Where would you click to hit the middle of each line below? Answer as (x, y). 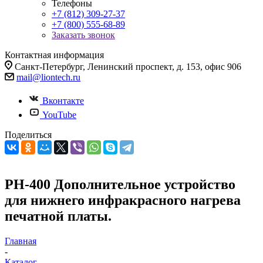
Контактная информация (54, 55)
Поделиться (28, 135)
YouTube (59, 115)
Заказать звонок (83, 35)
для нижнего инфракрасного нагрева (123, 200)
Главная (21, 241)
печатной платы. (58, 216)
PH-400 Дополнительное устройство (120, 184)
